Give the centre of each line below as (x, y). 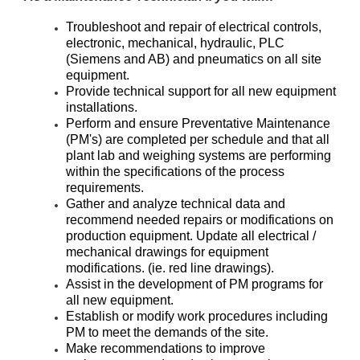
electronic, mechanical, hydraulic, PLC (175, 43)
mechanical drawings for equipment (167, 252)
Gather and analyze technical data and (176, 204)
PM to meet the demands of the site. (167, 332)
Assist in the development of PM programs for (194, 284)
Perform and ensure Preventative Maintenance (198, 123)
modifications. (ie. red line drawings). (170, 268)
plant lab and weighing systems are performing (198, 155)
